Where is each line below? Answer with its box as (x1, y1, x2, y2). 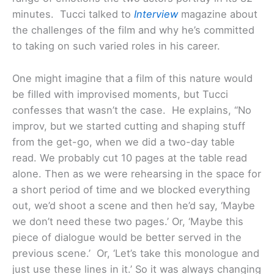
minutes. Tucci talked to (12, 8, 134, 21)
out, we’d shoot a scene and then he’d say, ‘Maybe (12, 199, 255, 212)
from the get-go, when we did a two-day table (12, 135, 235, 148)
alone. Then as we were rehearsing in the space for (12, 167, 261, 180)
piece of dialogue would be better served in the (12, 231, 242, 243)
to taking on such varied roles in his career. (12, 40, 220, 53)
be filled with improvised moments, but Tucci (12, 87, 228, 100)
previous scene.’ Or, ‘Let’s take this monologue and (12, 246, 259, 259)
